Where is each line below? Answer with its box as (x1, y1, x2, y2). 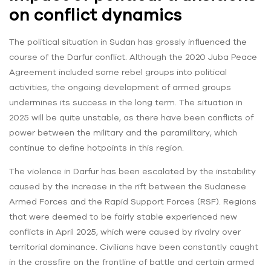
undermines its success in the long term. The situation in (9, 97, 243, 107)
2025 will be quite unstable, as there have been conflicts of (9, 112, 253, 122)
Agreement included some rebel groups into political (9, 67, 227, 77)
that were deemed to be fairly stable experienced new (9, 211, 237, 221)
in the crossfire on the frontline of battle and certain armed (9, 256, 254, 267)
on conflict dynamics (9, 5, 182, 25)
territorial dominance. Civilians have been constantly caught (9, 241, 258, 252)
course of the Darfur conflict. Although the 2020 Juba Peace (9, 51, 257, 62)
